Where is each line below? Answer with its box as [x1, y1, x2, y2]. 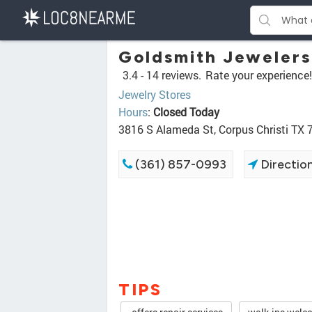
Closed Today [153, 104, 219, 119]
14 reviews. [146, 68, 201, 82]
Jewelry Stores [118, 87, 191, 102]
